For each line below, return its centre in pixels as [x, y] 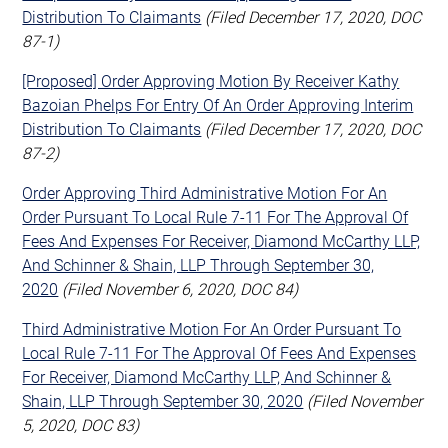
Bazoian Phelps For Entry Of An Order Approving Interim [218, 104]
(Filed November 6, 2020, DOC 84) [180, 288]
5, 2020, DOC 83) [81, 424]
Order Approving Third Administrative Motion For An [205, 192]
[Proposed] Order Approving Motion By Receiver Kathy [211, 80]
